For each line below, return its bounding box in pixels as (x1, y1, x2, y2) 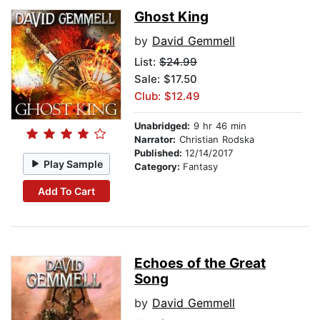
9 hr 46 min (190, 120, 246, 132)
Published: (134, 147, 185, 159)
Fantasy (183, 161, 218, 173)
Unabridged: (134, 120, 190, 132)
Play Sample (44, 157, 104, 170)
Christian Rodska (176, 134, 254, 146)
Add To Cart (37, 184, 95, 197)
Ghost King (134, 9, 209, 26)
